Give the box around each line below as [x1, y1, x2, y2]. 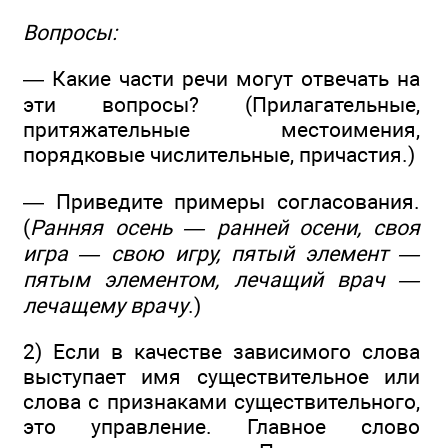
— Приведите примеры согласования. [23, 188, 420, 214]
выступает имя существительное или [23, 363, 420, 389]
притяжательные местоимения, [23, 117, 420, 143]
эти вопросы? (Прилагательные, [23, 92, 420, 118]
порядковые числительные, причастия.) [23, 142, 415, 168]
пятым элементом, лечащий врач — [23, 266, 420, 292]
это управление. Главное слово [23, 413, 420, 439]
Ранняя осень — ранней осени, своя [30, 214, 420, 240]
